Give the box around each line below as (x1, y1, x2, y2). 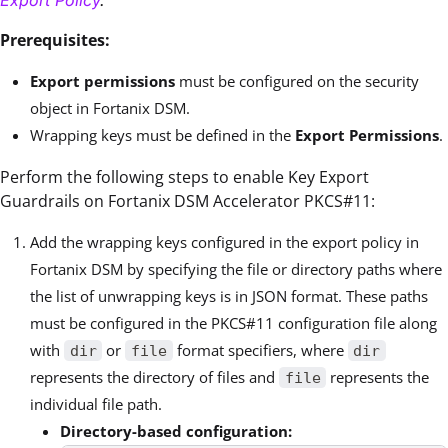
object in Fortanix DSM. (30, 97, 190, 118)
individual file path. (30, 393, 162, 414)
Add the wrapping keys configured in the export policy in (30, 231, 419, 252)
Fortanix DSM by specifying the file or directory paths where (30, 258, 442, 279)
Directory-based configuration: (60, 420, 292, 441)
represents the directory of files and (30, 366, 279, 387)
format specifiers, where (172, 339, 348, 360)
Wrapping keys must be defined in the (30, 124, 295, 145)
